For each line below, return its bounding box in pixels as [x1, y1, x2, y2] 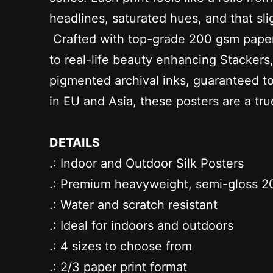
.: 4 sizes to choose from [49, 238, 192, 253]
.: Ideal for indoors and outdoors [49, 218, 233, 233]
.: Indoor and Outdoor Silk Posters [49, 155, 244, 171]
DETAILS [49, 135, 100, 150]
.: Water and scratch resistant [49, 197, 218, 212]
